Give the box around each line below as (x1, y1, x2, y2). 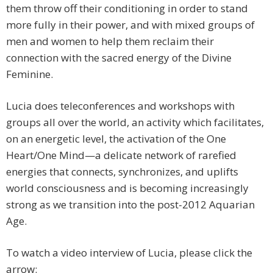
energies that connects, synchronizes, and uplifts (6, 165, 238, 179)
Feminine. (6, 67, 53, 82)
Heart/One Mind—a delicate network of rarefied (6, 148, 236, 163)
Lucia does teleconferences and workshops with (6, 99, 235, 113)
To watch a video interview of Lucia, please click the (6, 246, 252, 260)
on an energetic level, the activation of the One (6, 132, 226, 146)
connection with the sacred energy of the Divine (6, 51, 232, 65)
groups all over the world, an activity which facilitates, (6, 115, 264, 130)
